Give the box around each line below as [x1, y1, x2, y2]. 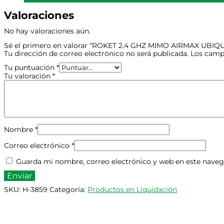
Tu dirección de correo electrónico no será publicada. [4, 49, 188, 58]
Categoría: [49, 185, 87, 194]
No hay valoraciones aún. [4, 26, 90, 36]
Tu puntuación [4, 63, 56, 72]
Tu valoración [4, 71, 52, 81]
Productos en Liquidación [87, 185, 177, 194]
